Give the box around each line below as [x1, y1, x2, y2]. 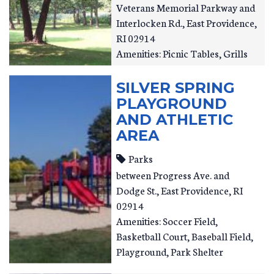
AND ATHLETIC [116, 111, 234, 128]
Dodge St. [116, 182, 157, 197]
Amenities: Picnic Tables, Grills [116, 46, 248, 60]
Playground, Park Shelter [116, 243, 224, 258]
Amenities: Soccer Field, [116, 213, 218, 228]
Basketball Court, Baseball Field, [116, 228, 254, 243]
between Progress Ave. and [116, 167, 230, 182]
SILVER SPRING [116, 79, 235, 97]
